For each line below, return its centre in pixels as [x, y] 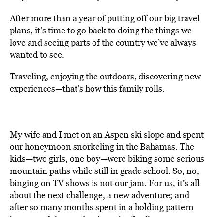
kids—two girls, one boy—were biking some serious [107, 159]
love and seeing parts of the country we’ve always [103, 42]
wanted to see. [37, 54]
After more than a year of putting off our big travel [105, 18]
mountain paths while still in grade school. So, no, [104, 171]
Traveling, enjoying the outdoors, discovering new [105, 76]
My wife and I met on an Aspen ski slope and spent [107, 134]
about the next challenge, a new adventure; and [100, 195]
